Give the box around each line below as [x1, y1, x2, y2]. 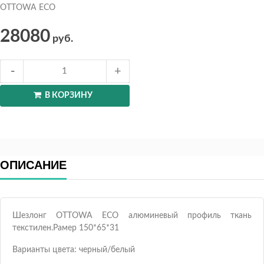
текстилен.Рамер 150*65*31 [12, 224, 119, 233]
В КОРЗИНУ [44, 91, 93, 100]
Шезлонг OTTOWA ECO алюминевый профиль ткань [12, 212, 252, 220]
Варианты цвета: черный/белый [12, 245, 135, 254]
